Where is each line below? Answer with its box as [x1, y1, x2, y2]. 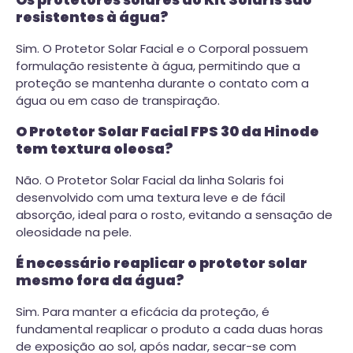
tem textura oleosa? [16, 139, 173, 159]
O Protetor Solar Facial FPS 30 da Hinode [16, 122, 319, 142]
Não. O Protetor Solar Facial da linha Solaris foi [16, 171, 284, 188]
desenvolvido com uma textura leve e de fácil [16, 188, 285, 206]
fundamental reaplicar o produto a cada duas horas [16, 320, 323, 337]
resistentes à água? [16, 8, 168, 28]
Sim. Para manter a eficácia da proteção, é [16, 303, 269, 320]
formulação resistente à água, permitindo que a [16, 57, 300, 74]
